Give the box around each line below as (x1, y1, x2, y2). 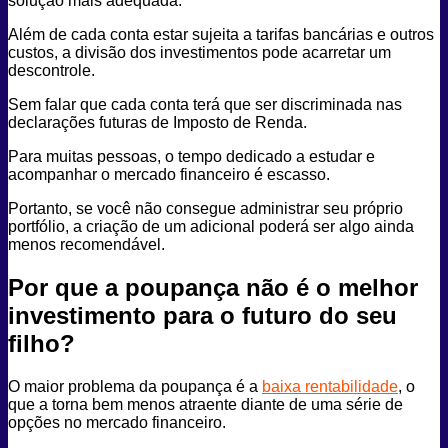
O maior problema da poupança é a (8, 377, 262, 395)
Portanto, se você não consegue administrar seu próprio (8, 200, 403, 217)
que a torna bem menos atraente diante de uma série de (8, 395, 403, 413)
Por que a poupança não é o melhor (8, 273, 418, 301)
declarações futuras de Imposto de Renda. (8, 114, 307, 131)
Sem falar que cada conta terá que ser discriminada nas (8, 96, 402, 113)
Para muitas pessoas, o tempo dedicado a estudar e (8, 148, 375, 165)
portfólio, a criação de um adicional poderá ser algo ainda (8, 218, 414, 235)
